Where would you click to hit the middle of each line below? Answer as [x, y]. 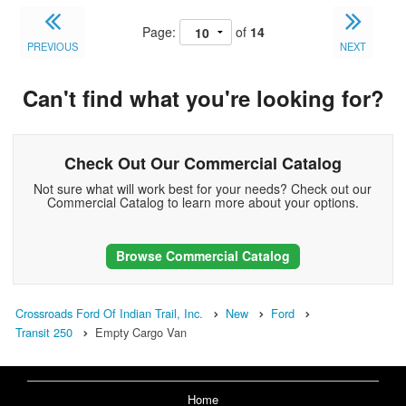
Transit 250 [44, 332]
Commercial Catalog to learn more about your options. [203, 203]
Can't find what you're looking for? [203, 98]
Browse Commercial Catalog [203, 256]
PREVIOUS [53, 47]
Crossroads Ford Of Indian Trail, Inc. [109, 313]
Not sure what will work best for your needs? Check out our [203, 189]
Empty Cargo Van [141, 332]
